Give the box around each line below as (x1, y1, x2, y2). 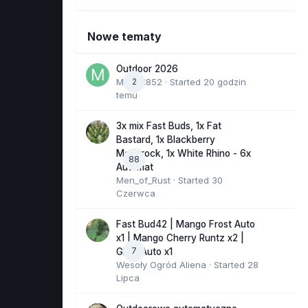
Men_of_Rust (116, 174, 170, 186)
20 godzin (203, 76, 246, 87)
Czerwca (116, 187, 155, 199)
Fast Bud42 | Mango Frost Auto (116, 218, 255, 230)
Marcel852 (116, 76, 162, 87)
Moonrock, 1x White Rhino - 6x (116, 147, 251, 159)
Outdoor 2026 (116, 63, 178, 74)
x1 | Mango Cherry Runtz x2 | (116, 232, 244, 243)
